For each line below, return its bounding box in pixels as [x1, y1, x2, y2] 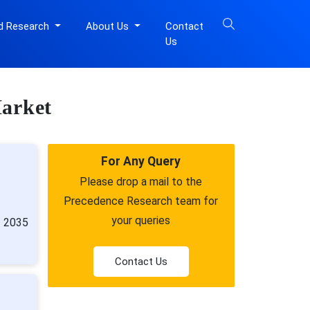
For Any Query [101, 154, 181, 168]
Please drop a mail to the [80, 175, 202, 188]
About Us [85, 20, 131, 33]
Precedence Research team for [64, 194, 218, 208]
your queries [111, 214, 170, 227]
